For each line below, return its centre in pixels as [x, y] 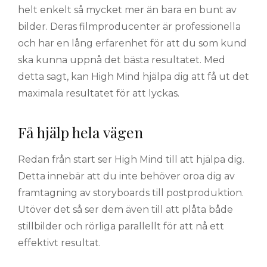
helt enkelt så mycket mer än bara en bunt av [127, 10]
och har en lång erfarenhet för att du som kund [132, 44]
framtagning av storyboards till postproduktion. [131, 193]
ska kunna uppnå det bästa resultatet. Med [122, 60]
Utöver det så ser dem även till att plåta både [125, 209]
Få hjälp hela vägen [80, 132]
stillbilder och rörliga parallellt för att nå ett [121, 226]
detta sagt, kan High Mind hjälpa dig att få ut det [133, 77]
